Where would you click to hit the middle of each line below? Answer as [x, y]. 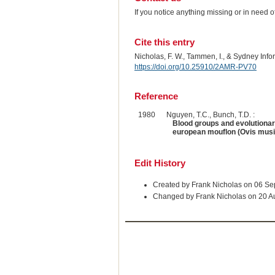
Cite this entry [164, 42]
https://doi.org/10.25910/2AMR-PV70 [195, 67]
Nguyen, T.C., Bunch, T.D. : [210, 115]
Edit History [160, 163]
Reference [156, 96]
